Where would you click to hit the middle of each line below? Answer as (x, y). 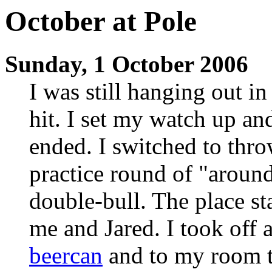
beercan (66, 256)
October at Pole (101, 21)
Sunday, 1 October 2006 (127, 64)
